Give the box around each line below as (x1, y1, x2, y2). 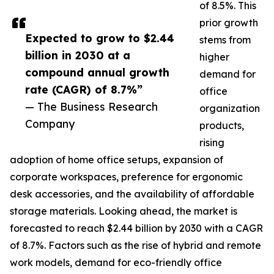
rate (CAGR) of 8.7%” (25, 83, 143, 97)
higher (199, 51, 229, 64)
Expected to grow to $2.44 (25, 31, 174, 45)
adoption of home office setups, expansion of (10, 154, 223, 166)
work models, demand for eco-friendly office (10, 256, 222, 269)
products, (199, 119, 244, 132)
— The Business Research (25, 100, 158, 114)
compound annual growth (25, 65, 169, 80)
